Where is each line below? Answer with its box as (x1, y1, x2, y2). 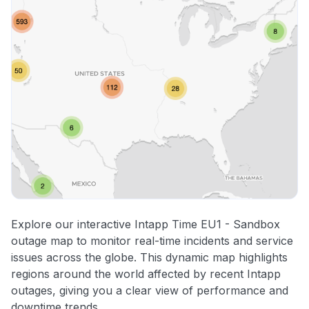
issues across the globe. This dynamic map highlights (11, 250, 288, 265)
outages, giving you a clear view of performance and (11, 283, 288, 298)
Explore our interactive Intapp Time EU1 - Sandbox (11, 217, 280, 232)
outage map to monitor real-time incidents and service (11, 234, 293, 248)
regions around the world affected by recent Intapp (11, 267, 281, 281)
